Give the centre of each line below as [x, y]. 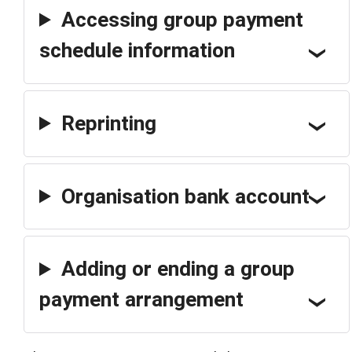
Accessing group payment [182, 19]
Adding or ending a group [178, 269]
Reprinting [108, 123]
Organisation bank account [185, 196]
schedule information [137, 50]
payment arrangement [141, 300]
